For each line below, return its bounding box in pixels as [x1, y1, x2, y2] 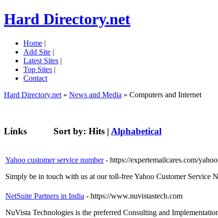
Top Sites [23, 65, 52, 73]
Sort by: [54, 126, 89, 136]
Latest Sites [23, 56, 58, 65]
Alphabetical [111, 126, 162, 136]
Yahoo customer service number [5, 156, 104, 164]
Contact [23, 73, 47, 82]
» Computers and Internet [122, 90, 201, 99]
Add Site [23, 47, 51, 56]
